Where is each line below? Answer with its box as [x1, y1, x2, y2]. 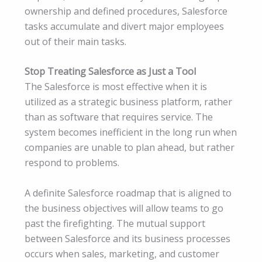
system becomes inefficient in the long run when [25, 126, 237, 139]
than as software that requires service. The [25, 111, 213, 124]
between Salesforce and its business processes [25, 232, 230, 245]
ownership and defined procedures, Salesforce [25, 4, 227, 18]
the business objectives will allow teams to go [25, 201, 223, 215]
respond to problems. [25, 156, 119, 170]
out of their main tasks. [25, 35, 126, 48]
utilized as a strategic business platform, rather [25, 95, 232, 109]
